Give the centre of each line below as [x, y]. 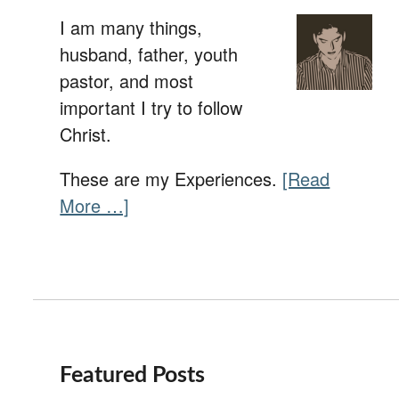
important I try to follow [151, 107]
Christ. [86, 134]
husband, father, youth [149, 54]
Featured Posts [133, 375]
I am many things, [131, 27]
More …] [95, 205]
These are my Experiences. [171, 179]
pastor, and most [127, 81]
